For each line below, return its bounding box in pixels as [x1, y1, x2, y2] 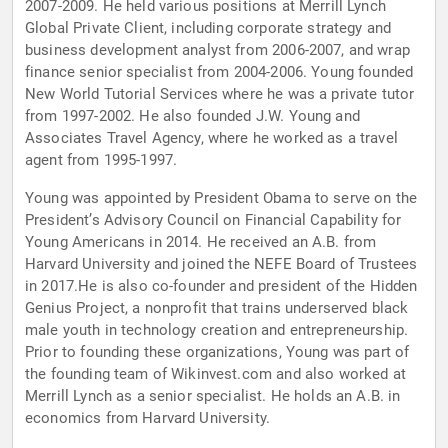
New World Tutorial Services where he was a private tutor [25, 85, 415, 104]
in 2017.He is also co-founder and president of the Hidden [25, 277, 418, 296]
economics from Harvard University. [25, 409, 271, 428]
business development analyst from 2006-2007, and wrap [25, 41, 410, 60]
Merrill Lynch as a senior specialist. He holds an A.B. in [25, 387, 401, 406]
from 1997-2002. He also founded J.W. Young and [25, 107, 360, 126]
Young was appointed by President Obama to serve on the [25, 189, 418, 208]
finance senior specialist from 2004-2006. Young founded [25, 63, 414, 82]
